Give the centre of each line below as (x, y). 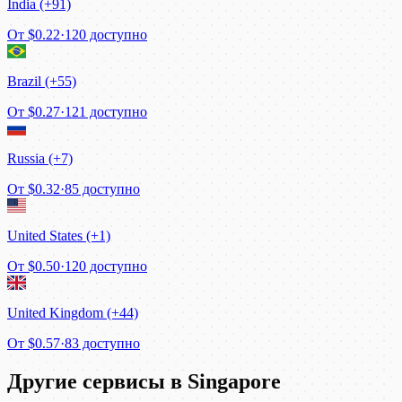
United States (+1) (59, 236)
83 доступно (102, 344)
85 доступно (102, 189)
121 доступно (106, 112)
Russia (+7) (40, 159)
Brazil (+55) (42, 82)
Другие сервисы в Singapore (144, 381)
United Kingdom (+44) (73, 313)
